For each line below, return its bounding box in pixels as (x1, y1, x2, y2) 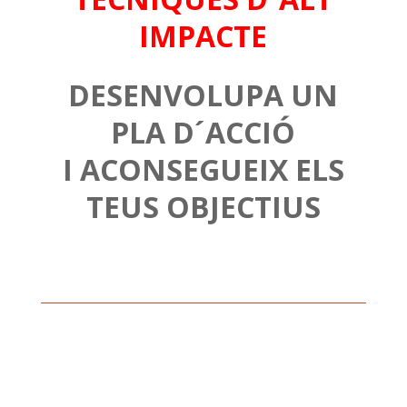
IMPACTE (139, 16, 268, 56)
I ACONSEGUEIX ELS (62, 150, 344, 190)
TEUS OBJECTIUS (85, 187, 321, 227)
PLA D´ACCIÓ (111, 113, 296, 153)
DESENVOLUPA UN (68, 75, 339, 115)
